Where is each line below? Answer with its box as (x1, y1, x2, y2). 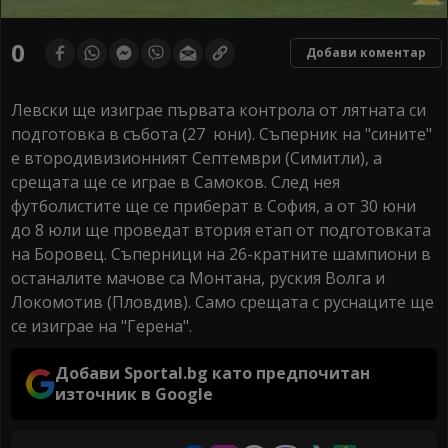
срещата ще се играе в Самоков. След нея (11, 171, 340, 194)
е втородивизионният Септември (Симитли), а (11, 147, 382, 170)
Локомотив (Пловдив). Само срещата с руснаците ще (11, 291, 434, 314)
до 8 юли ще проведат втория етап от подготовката (11, 219, 431, 242)
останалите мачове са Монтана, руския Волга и (11, 267, 385, 290)
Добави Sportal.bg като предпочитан (55, 362, 371, 385)
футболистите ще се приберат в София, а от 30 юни (11, 195, 416, 218)
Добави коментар (306, 44, 426, 62)
